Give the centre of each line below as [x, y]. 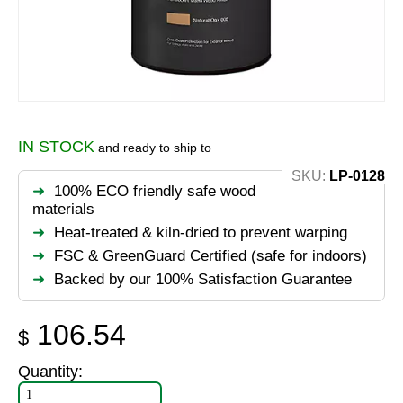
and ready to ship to [153, 148]
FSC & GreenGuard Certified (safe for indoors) [210, 256]
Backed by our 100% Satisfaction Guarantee [203, 280]
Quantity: [50, 372]
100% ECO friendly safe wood [155, 192]
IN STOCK [56, 147]
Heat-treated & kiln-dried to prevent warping [201, 233]
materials [63, 210]
